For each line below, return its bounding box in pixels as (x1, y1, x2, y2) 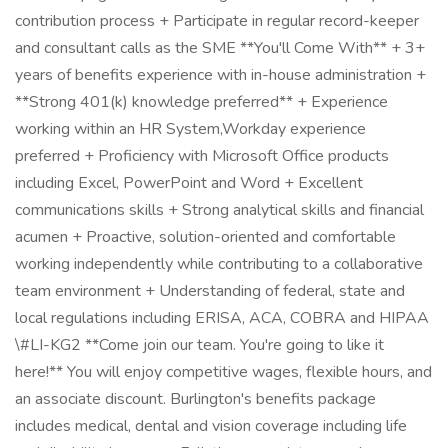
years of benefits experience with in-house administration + (15, 64, 426, 86)
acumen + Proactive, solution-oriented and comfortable (15, 226, 396, 248)
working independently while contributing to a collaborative (15, 253, 423, 275)
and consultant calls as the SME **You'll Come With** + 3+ (15, 37, 425, 59)
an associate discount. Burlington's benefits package (15, 388, 376, 410)
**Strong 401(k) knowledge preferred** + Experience (15, 91, 388, 113)
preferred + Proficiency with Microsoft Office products (15, 145, 389, 167)
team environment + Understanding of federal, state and (15, 280, 405, 302)
